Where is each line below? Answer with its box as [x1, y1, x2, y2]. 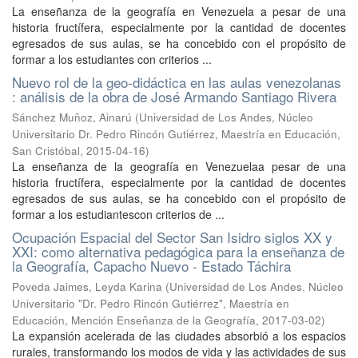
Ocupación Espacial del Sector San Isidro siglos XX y [12, 227, 332, 247]
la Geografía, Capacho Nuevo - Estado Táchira [12, 256, 291, 276]
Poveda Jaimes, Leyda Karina [12, 279, 162, 294]
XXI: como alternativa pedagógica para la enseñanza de [12, 241, 344, 261]
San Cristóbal [12, 143, 80, 158]
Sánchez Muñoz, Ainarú [12, 109, 132, 125]
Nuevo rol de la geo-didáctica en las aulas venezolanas [12, 72, 341, 92]
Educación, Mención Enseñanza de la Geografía [12, 312, 256, 328]
